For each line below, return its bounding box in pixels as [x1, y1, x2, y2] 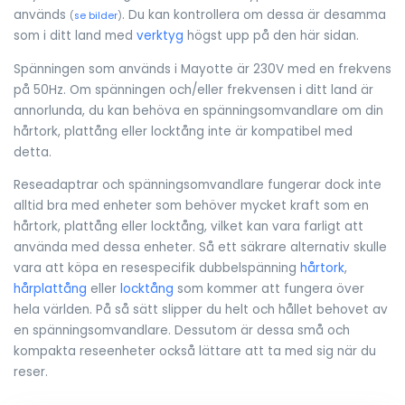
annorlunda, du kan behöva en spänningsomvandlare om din [14, 101, 383, 119]
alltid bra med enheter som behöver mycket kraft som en [14, 197, 369, 215]
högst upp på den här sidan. [184, 27, 359, 45]
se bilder [74, 9, 118, 24]
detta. [14, 143, 52, 161]
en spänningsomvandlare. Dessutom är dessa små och [14, 322, 350, 340]
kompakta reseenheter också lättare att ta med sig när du [14, 343, 376, 361]
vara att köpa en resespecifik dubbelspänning [14, 259, 300, 278]
